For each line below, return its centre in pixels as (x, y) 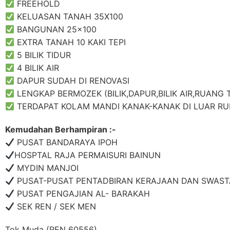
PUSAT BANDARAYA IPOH (66, 142)
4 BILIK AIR (37, 68)
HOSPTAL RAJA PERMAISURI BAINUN (88, 155)
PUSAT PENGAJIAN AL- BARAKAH (82, 194)
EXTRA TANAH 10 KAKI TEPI (70, 42)
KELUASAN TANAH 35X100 (69, 17)
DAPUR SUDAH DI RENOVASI (72, 81)
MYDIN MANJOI (47, 168)
